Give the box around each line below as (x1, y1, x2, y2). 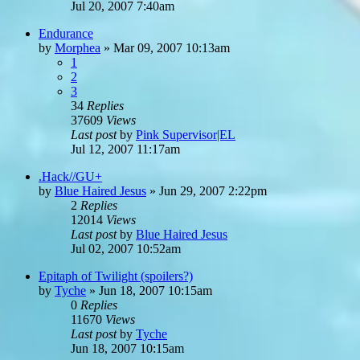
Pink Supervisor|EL (136, 127, 235, 141)
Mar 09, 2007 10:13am (113, 40, 230, 55)
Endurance (39, 26, 93, 40)
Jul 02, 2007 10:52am (71, 241, 181, 256)
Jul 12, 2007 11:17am (71, 141, 180, 156)
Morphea (55, 40, 100, 55)
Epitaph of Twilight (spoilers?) (39, 268, 193, 283)
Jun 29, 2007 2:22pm (159, 183, 267, 198)
